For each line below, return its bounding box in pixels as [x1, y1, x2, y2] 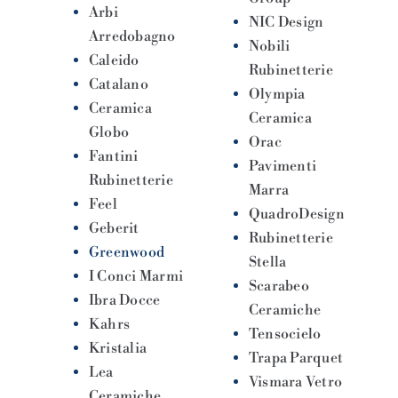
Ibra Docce [88, 291, 161, 309]
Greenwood [88, 243, 165, 261]
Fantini [88, 147, 139, 165]
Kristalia [88, 338, 147, 357]
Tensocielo [249, 324, 322, 343]
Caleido [88, 51, 139, 69]
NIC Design [249, 12, 324, 31]
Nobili [249, 36, 291, 55]
